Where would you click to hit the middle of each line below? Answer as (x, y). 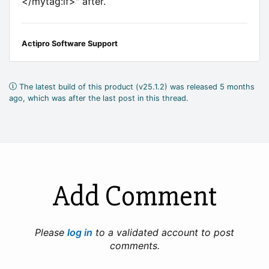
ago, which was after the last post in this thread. (99, 98)
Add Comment (134, 196)
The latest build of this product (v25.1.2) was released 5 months (135, 86)
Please (51, 232)
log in (80, 232)
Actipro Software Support (70, 43)
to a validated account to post (163, 232)
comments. (134, 245)
